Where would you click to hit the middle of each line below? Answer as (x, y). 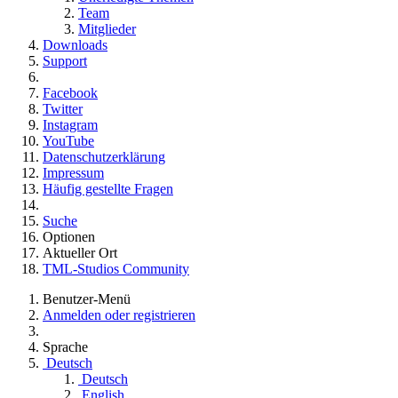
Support (65, 60)
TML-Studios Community (116, 268)
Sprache (65, 346)
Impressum (73, 172)
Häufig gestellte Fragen (108, 188)
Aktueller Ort (80, 252)
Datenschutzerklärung (104, 156)
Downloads (75, 44)
